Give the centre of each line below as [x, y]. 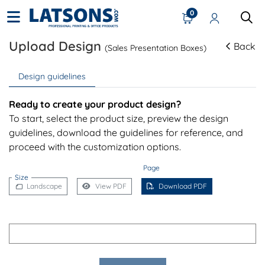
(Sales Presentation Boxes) [156, 48]
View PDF [111, 186]
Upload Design [57, 46]
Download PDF [183, 186]
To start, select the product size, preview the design [119, 119]
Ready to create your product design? [95, 104]
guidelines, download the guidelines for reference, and [126, 133]
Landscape [44, 186]
